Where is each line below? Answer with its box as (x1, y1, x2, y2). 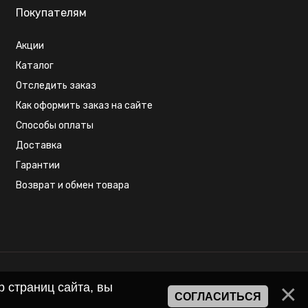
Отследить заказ (15, 80, 96, 92)
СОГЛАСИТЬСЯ (175, 291, 261, 302)
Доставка (15, 140, 62, 152)
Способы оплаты (15, 120, 93, 132)
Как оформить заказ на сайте (15, 100, 153, 112)
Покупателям (15, 6, 87, 20)
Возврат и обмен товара (15, 179, 129, 192)
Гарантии (15, 159, 60, 172)
